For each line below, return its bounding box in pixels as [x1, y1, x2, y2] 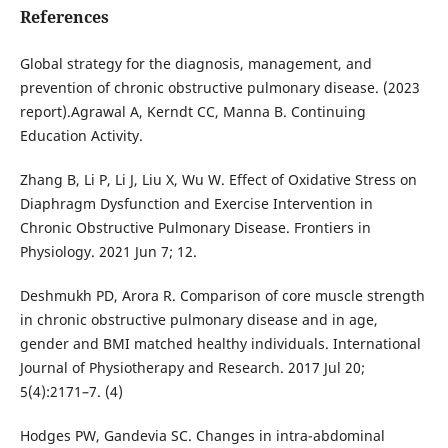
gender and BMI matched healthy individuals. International [19, 334, 421, 354]
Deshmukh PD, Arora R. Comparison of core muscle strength [19, 286, 425, 306]
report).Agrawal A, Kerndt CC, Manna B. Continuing [19, 102, 366, 122]
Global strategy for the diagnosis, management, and [19, 54, 372, 74]
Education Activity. [19, 126, 143, 146]
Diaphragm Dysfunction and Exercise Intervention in [19, 194, 373, 214]
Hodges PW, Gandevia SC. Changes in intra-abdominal [19, 426, 385, 446]
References [19, 6, 109, 29]
